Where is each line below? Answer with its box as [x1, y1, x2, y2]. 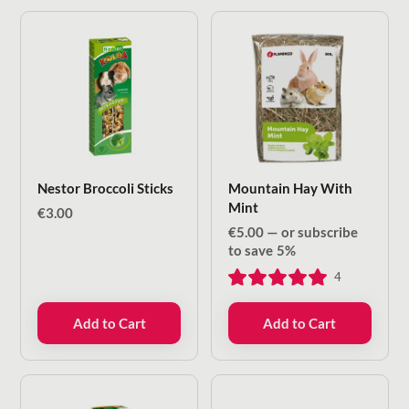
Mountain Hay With [228, 179, 353, 196]
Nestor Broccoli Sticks [37, 179, 174, 196]
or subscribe [278, 223, 359, 240]
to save [228, 241, 277, 258]
